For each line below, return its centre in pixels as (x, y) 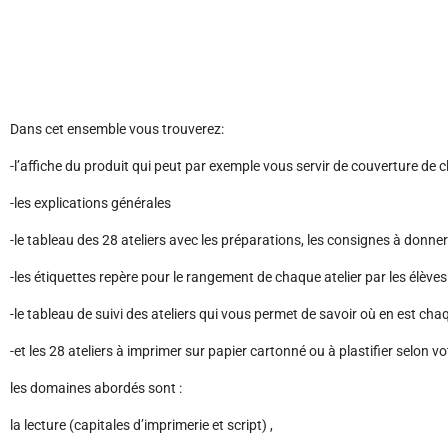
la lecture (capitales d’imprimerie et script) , (141, 425)
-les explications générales (90, 203)
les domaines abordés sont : (96, 388)
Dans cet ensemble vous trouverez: (117, 129)
